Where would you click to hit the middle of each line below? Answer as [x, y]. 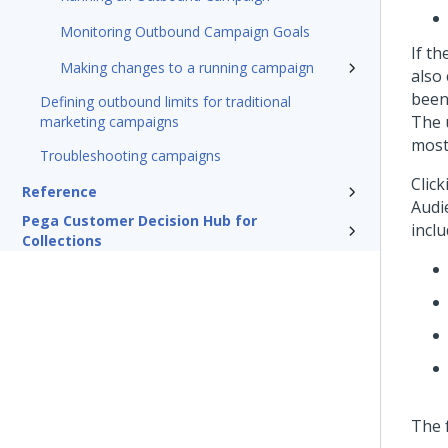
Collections [62, 240]
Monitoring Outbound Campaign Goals [185, 31]
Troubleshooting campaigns [130, 155]
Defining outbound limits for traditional [165, 101]
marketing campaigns [109, 121]
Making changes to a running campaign [187, 67]
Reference [59, 191]
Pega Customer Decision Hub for [139, 220]
